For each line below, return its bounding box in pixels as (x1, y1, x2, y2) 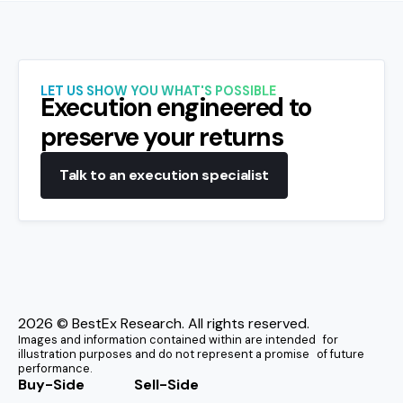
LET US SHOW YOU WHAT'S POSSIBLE (40, 83, 276, 100)
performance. (18, 361, 92, 377)
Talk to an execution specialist (59, 166, 270, 185)
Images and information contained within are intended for (18, 332, 338, 348)
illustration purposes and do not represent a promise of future (18, 346, 364, 363)
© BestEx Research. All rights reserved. (53, 314, 309, 334)
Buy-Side (18, 375, 85, 395)
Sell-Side (134, 375, 199, 395)
